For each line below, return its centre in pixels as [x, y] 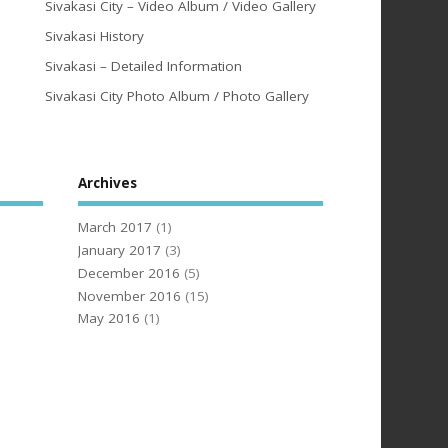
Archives [108, 182]
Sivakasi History [94, 36]
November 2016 [130, 295]
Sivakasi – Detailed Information [143, 66]
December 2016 [129, 272]
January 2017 [120, 250]
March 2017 [115, 227]
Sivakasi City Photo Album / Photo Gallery [176, 96]
